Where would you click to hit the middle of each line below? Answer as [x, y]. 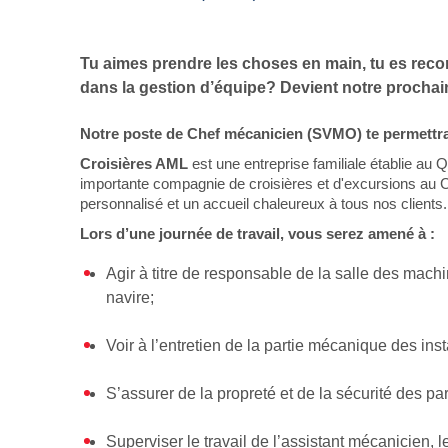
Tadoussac [264, 259]
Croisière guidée [286, 75]
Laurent [255, 35]
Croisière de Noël [291, 299]
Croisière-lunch [284, 195]
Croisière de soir [287, 155]
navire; [130, 298]
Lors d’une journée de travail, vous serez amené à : [257, 234]
